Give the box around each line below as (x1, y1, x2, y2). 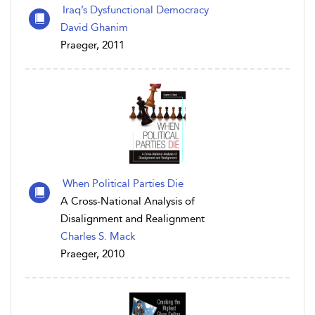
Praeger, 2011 (60, 39, 124, 52)
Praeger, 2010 (60, 247, 124, 261)
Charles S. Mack (60, 230, 136, 243)
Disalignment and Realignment (60, 212, 205, 226)
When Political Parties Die (63, 177, 184, 191)
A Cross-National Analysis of (60, 195, 195, 208)
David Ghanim (60, 21, 128, 34)
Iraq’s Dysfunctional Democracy (63, 4, 209, 17)
